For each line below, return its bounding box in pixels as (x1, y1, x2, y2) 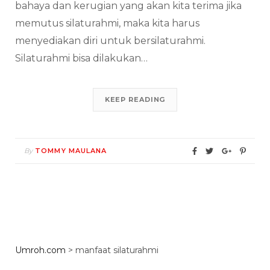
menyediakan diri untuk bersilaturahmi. (15, 34, 206, 46)
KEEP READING (104, 95, 166, 104)
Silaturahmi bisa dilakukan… (15, 52, 148, 64)
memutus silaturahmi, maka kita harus (15, 17, 199, 29)
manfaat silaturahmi (75, 244, 159, 256)
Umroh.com (15, 244, 66, 256)
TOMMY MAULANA (35, 146, 107, 155)
